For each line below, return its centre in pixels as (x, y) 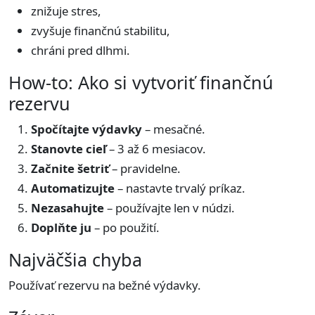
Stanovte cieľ (69, 149)
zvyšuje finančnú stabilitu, (101, 31)
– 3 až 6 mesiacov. (156, 149)
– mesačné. (174, 129)
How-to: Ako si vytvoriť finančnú (141, 82)
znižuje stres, (66, 11)
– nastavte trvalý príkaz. (180, 188)
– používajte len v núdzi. (169, 208)
